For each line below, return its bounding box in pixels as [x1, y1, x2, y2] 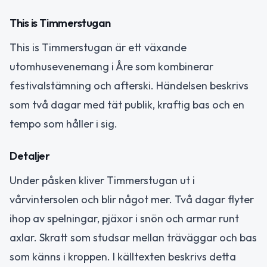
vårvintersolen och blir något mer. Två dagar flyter [10, 193, 254, 207]
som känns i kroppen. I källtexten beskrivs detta [10, 250, 236, 264]
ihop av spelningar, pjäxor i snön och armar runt [10, 212, 239, 226]
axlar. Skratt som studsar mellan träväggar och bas [10, 231, 257, 245]
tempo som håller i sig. [10, 116, 117, 131]
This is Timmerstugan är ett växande [10, 40, 187, 54]
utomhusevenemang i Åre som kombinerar [10, 59, 213, 73]
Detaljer [10, 149, 50, 163]
